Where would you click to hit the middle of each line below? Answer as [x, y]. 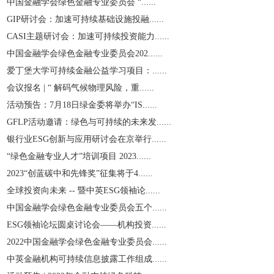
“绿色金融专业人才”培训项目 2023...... [79, 156]
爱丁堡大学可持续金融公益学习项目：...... [87, 71]
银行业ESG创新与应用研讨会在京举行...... [87, 139]
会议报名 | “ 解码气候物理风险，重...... [80, 88]
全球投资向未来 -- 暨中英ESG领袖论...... [83, 191]
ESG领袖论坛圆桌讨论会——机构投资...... [87, 225]
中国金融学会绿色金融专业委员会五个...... [87, 208]
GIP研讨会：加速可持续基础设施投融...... [85, 19]
